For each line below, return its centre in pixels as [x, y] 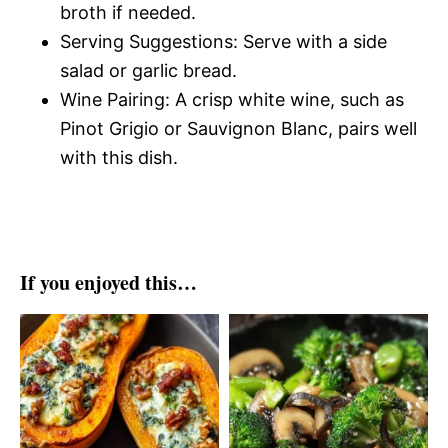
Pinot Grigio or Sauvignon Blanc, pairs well [238, 129]
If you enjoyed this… [108, 283]
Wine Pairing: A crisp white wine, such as [232, 100]
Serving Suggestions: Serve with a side [223, 42]
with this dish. [119, 158]
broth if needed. [128, 13]
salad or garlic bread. [148, 71]
